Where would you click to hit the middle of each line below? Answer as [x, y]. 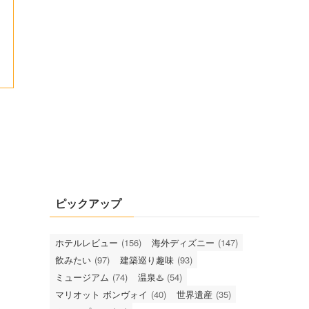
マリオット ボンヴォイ [101, 294]
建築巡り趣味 [147, 260]
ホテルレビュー [87, 242]
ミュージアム [82, 277]
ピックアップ [88, 203]
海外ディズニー [183, 242]
